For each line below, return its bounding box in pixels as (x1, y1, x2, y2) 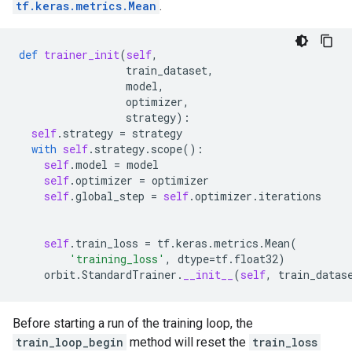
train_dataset (126, 63, 207, 78)
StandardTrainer (82, 267, 177, 282)
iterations (258, 189, 321, 203)
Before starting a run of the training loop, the (13, 316, 253, 331)
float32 (234, 251, 278, 266)
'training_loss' (69, 251, 165, 266)
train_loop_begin (16, 335, 123, 350)
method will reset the (126, 335, 249, 350)
